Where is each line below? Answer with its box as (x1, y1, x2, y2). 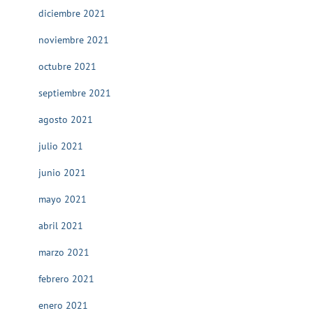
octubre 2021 (38, 60, 96, 73)
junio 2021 (38, 166, 86, 179)
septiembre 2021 (38, 87, 111, 99)
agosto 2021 (38, 113, 93, 126)
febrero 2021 (38, 272, 94, 285)
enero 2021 (38, 299, 88, 312)
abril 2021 (38, 219, 83, 232)
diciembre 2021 (38, 7, 105, 20)
